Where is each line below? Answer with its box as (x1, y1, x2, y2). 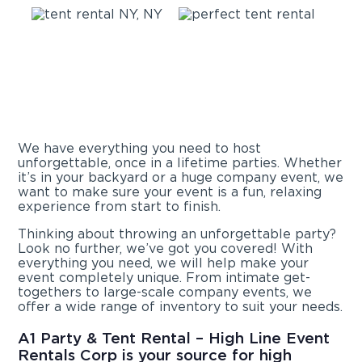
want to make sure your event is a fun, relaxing (18, 184, 322, 200)
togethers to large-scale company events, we (18, 284, 313, 301)
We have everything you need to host (18, 141, 262, 157)
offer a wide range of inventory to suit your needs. (18, 299, 343, 315)
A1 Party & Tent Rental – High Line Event (18, 329, 330, 347)
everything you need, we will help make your (18, 255, 309, 271)
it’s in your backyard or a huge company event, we (18, 170, 344, 186)
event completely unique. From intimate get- (18, 270, 311, 286)
